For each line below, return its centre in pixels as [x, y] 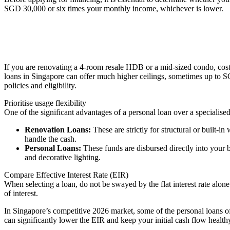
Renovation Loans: [58, 129]
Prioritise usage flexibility [45, 103]
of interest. [21, 193]
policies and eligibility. [40, 85]
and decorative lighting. [63, 157]
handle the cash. [51, 139]
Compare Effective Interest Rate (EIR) [66, 175]
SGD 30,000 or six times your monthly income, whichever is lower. [114, 8]
